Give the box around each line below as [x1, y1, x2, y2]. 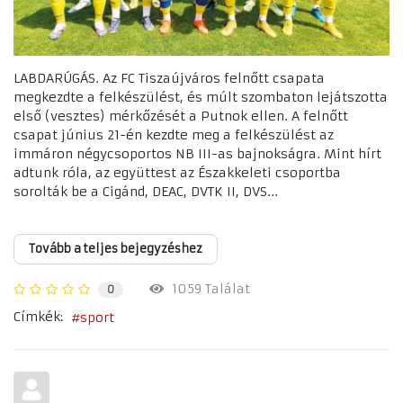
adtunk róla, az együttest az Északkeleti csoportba [13, 165, 341, 182]
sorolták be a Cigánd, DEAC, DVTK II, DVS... [13, 184, 278, 201]
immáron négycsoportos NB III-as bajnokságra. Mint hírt [13, 146, 381, 163]
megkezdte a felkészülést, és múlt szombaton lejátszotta [13, 89, 388, 106]
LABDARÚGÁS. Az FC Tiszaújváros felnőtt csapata [13, 70, 325, 87]
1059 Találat [164, 280, 250, 297]
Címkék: [13, 309, 63, 326]
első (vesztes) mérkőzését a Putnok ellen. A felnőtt [13, 108, 348, 125]
